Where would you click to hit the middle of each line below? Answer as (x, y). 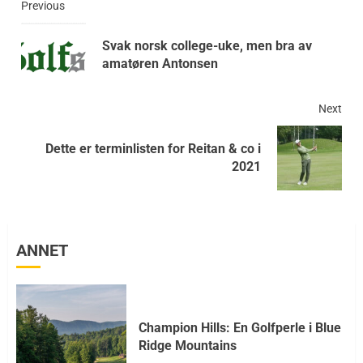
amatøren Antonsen (160, 63)
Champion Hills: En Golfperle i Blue (240, 328)
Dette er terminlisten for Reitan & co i (153, 148)
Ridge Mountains (188, 346)
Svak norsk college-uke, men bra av (207, 45)
